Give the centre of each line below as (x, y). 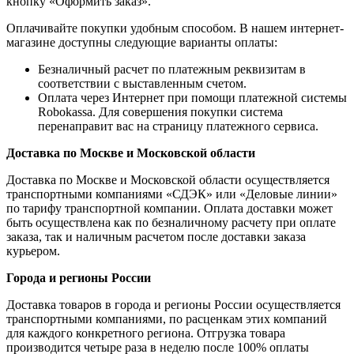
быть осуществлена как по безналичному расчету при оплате (171, 222)
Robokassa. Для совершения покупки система (160, 111)
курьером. (33, 250)
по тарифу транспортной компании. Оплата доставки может (169, 208)
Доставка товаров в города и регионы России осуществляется (173, 304)
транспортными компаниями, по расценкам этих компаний (167, 318)
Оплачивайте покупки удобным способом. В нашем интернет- (175, 28)
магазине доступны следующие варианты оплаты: (142, 42)
